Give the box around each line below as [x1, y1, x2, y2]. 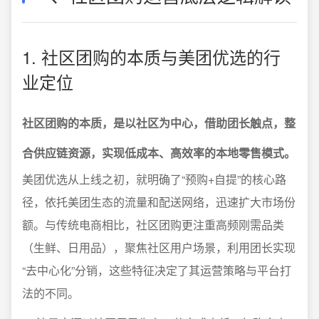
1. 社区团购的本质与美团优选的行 [22, 44, 281, 69]
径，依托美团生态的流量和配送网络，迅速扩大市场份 [22, 194, 296, 210]
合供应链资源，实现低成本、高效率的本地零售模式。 [22, 145, 296, 161]
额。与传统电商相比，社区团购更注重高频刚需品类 [22, 216, 284, 233]
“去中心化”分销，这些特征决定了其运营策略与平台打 [22, 262, 291, 278]
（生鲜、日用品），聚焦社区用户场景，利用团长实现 [22, 239, 296, 256]
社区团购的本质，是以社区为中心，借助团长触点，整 [22, 115, 296, 131]
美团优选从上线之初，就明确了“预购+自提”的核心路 [22, 171, 286, 187]
